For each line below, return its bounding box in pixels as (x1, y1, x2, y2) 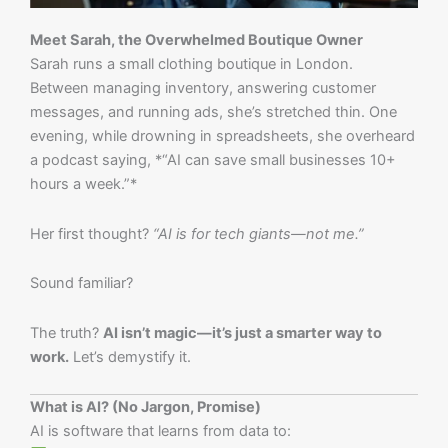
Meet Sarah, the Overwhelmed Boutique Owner (30, 31, 363, 50)
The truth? (30, 323, 103, 342)
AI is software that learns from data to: (30, 422, 291, 441)
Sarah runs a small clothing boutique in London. (30, 55, 357, 74)
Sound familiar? (30, 274, 133, 293)
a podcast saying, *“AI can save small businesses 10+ (30, 151, 396, 170)
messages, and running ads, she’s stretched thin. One (30, 103, 397, 122)
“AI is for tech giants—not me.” (153, 224, 364, 243)
